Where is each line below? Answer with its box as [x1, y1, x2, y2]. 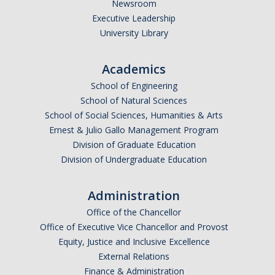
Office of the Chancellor [87, 206, 181, 218]
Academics [102, 61, 166, 77]
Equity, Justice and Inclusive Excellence [58, 236, 210, 247]
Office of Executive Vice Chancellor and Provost [39, 221, 228, 233]
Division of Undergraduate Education [61, 153, 207, 165]
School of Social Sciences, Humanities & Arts [45, 109, 223, 121]
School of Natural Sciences [80, 95, 187, 106]
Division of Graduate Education [72, 139, 196, 150]
